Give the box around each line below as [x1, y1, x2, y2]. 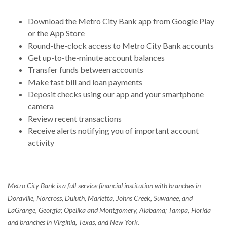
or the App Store [28, 28, 85, 38]
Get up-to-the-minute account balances [28, 53, 165, 62]
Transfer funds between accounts [28, 65, 143, 74]
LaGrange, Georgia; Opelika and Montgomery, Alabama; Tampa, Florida [8, 206, 211, 214]
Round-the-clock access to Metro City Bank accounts [28, 41, 214, 50]
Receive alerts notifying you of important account [28, 126, 199, 135]
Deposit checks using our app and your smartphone [28, 89, 204, 99]
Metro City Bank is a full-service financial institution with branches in [8, 181, 201, 190]
